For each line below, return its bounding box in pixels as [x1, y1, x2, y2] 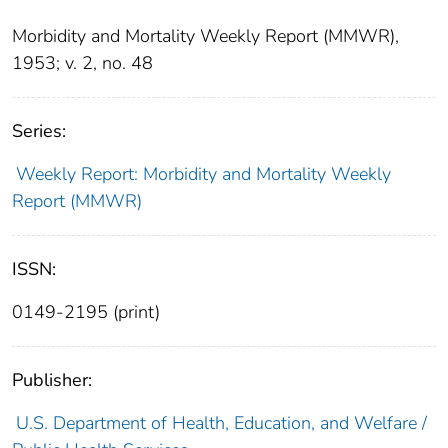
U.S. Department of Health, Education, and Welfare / [15, 410, 427, 435]
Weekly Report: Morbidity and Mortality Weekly [15, 161, 391, 186]
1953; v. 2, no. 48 [12, 50, 153, 75]
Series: [12, 118, 66, 143]
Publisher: [12, 367, 92, 392]
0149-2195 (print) [12, 299, 160, 324]
